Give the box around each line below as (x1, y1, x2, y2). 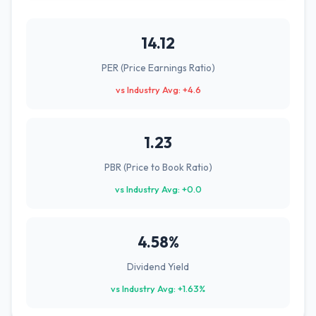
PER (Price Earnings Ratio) (101, 61, 215, 74)
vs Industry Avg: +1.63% (111, 283, 205, 294)
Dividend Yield (127, 260, 189, 273)
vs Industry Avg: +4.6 (115, 84, 201, 95)
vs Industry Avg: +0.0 (114, 183, 202, 195)
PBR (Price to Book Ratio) (104, 161, 212, 174)
